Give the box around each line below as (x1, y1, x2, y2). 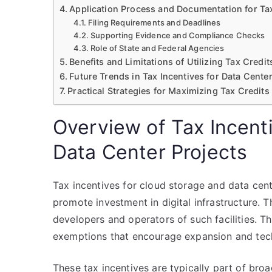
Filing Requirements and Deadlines (88, 18, 221, 27)
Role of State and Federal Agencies (90, 43, 225, 53)
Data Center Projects (53, 140, 248, 164)
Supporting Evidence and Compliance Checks (90, 30, 265, 40)
